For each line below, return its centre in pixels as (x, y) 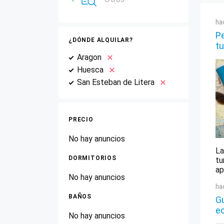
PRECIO (81, 119)
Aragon (89, 57)
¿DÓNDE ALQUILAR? (101, 40)
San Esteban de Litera (116, 82)
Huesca (90, 70)
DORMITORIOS (92, 158)
